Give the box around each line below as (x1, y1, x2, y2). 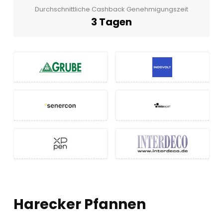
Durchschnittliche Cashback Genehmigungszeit (35, 4, 188, 14)
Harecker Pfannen (13, 195, 146, 214)
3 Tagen (91, 15, 132, 29)
